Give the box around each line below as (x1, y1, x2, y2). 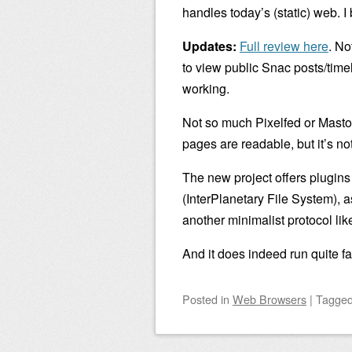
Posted (182, 291, 221, 307)
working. (182, 79, 229, 97)
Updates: (182, 37, 236, 55)
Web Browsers (233, 291, 306, 307)
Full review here (240, 37, 328, 55)
